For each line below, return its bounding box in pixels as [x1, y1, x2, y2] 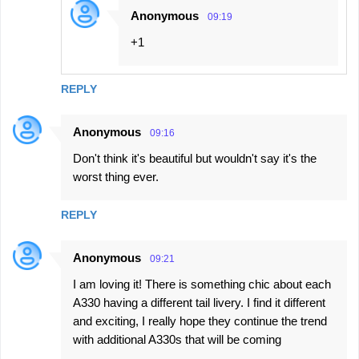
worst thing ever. [73, 169, 159, 184]
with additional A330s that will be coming [73, 332, 281, 346]
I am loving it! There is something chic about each [73, 276, 331, 291]
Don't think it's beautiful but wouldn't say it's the [73, 151, 317, 165]
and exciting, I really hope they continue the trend [73, 313, 327, 328]
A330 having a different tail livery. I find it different [73, 295, 325, 309]
